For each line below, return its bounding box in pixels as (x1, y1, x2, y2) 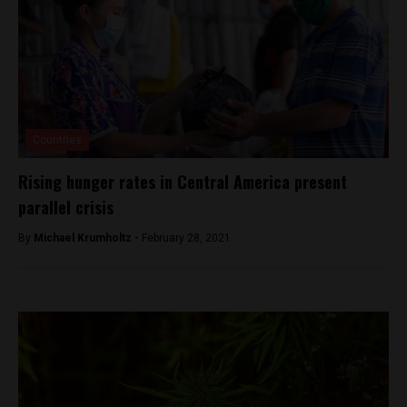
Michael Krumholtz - (34, 231, 142, 244)
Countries (33, 133, 82, 146)
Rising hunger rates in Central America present (18, 169, 347, 194)
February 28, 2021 (142, 231, 231, 244)
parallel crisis (18, 194, 114, 219)
